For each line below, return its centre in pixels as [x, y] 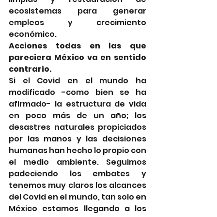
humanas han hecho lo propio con [77, 150]
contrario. [30, 69]
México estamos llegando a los [77, 208]
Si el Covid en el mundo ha [77, 80]
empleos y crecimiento [77, 22]
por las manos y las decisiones [77, 139]
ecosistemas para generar [77, 11]
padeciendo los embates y [77, 173]
